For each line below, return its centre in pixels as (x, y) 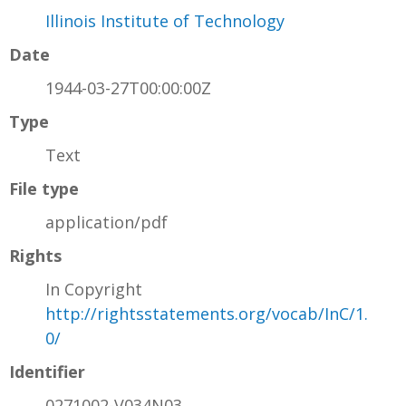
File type (44, 188)
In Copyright (94, 289)
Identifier (47, 371)
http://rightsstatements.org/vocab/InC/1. (207, 313)
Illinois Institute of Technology (165, 20)
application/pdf (106, 222)
